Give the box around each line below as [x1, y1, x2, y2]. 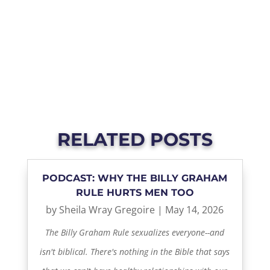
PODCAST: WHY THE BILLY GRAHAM [42, 172, 228, 184]
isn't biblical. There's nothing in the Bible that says [40, 246, 230, 258]
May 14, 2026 [165, 203, 224, 217]
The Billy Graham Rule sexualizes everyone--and [45, 227, 225, 239]
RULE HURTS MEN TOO [75, 187, 194, 199]
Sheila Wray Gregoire [59, 203, 155, 217]
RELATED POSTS [57, 128, 213, 151]
